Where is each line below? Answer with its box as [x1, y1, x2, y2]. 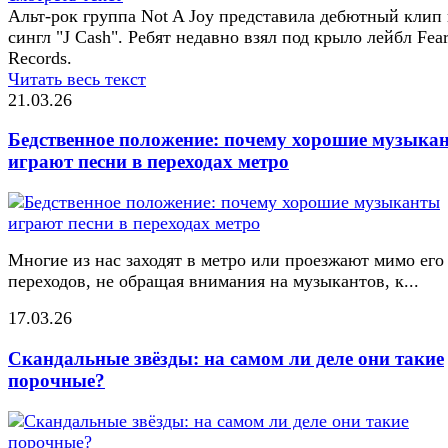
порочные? [8, 369, 105, 391]
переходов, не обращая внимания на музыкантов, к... [8, 271, 419, 292]
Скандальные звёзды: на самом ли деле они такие [8, 347, 444, 369]
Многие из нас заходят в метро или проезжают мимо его [8, 250, 444, 271]
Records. [8, 47, 72, 68]
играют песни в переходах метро [8, 151, 289, 173]
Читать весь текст [8, 68, 146, 89]
